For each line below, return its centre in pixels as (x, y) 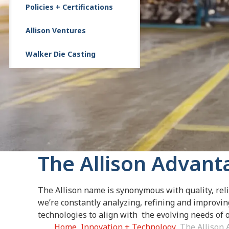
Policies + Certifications (69, 7)
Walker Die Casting (61, 54)
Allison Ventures (56, 30)
